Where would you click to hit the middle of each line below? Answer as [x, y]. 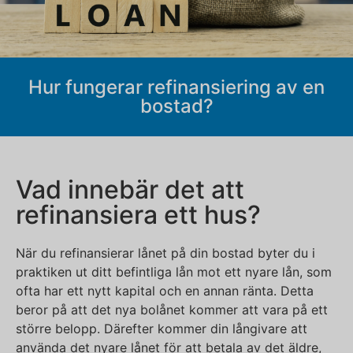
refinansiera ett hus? [138, 215]
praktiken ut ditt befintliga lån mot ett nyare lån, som [174, 272]
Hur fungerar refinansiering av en [176, 87]
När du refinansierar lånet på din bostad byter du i [165, 253]
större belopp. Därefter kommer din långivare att [162, 329]
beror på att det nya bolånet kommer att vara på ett [172, 310]
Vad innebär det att [130, 190]
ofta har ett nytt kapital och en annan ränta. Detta [165, 291]
